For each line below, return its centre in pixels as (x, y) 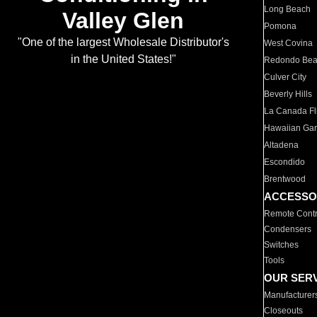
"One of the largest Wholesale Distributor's (123, 42)
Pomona (281, 26)
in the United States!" (123, 59)
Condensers (288, 229)
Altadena (282, 145)
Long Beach (288, 9)
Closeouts (284, 311)
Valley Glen (123, 21)
